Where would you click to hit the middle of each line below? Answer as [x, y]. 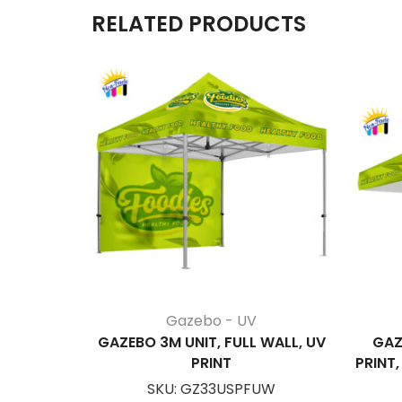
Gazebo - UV [211, 321]
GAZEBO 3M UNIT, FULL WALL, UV [211, 343]
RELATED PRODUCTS [199, 24]
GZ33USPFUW [228, 389]
